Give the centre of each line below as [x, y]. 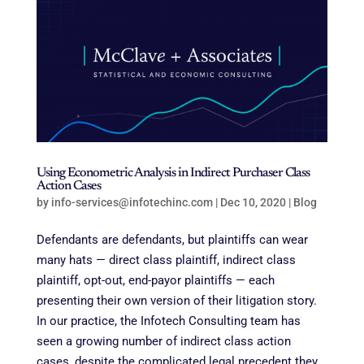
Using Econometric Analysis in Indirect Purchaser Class [173, 173]
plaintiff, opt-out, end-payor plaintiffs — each [155, 280]
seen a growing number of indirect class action [163, 341]
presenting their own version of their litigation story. [176, 300]
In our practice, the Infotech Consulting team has [168, 321]
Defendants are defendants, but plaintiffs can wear [172, 239]
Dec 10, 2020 [253, 202]
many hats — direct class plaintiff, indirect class [166, 260]
